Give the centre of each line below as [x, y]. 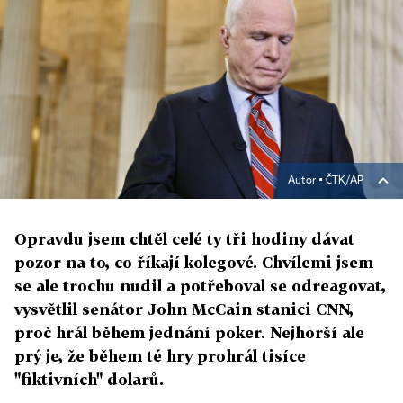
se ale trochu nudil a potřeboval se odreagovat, [200, 286]
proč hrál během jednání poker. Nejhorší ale [189, 333]
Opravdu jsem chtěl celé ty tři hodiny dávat [184, 239]
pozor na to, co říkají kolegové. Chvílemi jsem [194, 263]
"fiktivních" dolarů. [89, 380]
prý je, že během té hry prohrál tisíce [160, 356]
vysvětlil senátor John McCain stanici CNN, [184, 309]
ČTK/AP [345, 181]
